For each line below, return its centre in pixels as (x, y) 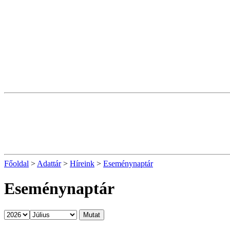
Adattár (49, 164)
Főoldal (16, 164)
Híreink (82, 164)
